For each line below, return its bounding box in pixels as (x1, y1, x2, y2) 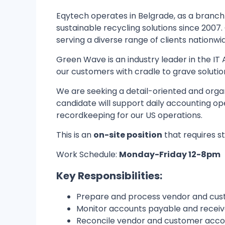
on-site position (93, 129, 162, 141)
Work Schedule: (56, 149, 119, 160)
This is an (56, 129, 93, 141)
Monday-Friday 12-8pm (119, 149, 220, 160)
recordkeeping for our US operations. (56, 109, 202, 121)
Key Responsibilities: (56, 169, 162, 183)
